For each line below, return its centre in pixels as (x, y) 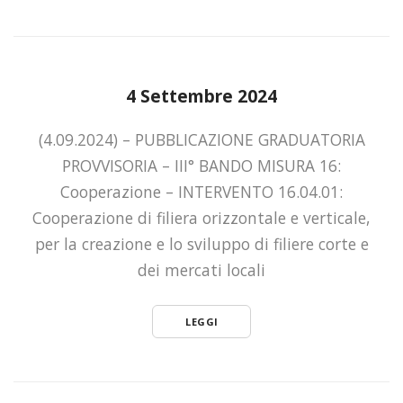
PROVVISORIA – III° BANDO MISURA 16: (201, 166)
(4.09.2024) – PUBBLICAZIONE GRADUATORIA (201, 140)
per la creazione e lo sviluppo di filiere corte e (201, 244)
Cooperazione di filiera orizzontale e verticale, (201, 218)
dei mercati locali (201, 270)
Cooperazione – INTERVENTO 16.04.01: (201, 192)
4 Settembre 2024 (201, 95)
